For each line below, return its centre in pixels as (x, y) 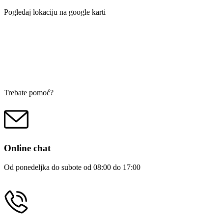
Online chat (27, 148)
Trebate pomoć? (29, 93)
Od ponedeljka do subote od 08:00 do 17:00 (72, 167)
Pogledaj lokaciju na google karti (55, 12)
